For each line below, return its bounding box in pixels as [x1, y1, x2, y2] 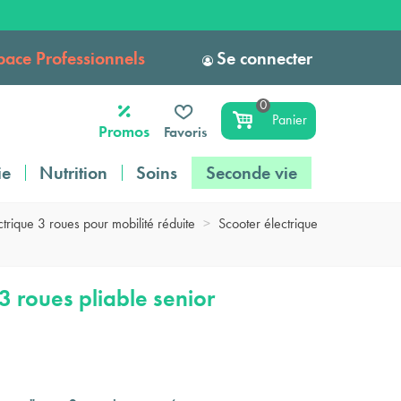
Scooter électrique [218, 214, 318, 233]
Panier [272, 110, 307, 129]
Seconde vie [206, 161, 297, 184]
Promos [98, 120, 150, 141]
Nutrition [39, 161, 107, 184]
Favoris [164, 122, 208, 141]
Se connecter [217, 46, 312, 70]
